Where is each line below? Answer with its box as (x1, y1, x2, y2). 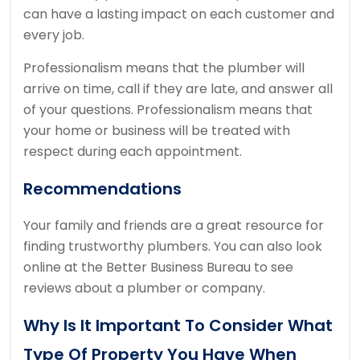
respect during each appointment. (23, 142, 242, 162)
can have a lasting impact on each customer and (23, 5, 334, 24)
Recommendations (23, 178, 182, 201)
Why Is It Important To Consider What (23, 314, 333, 337)
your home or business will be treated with (23, 121, 290, 141)
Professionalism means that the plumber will (23, 59, 305, 78)
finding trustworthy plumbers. (23, 237, 214, 256)
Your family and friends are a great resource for (23, 216, 324, 235)
